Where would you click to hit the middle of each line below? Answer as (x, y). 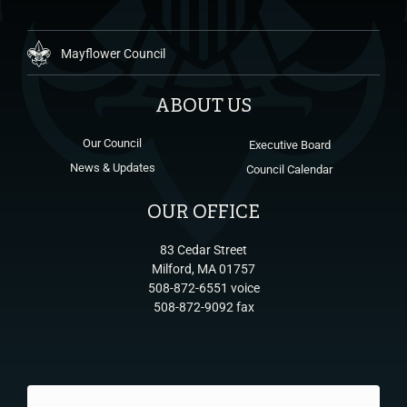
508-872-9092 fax (203, 307)
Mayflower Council (112, 53)
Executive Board (289, 144)
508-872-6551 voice (203, 288)
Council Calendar (289, 169)
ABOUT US (203, 106)
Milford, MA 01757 (203, 268)
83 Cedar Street (203, 249)
